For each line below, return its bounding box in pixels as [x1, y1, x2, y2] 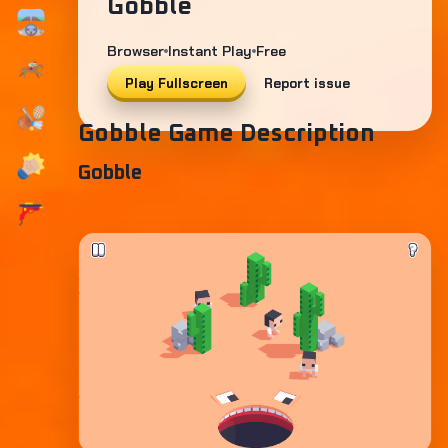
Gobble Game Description [78, 122, 375, 146]
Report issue [264, 75, 350, 92]
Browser [107, 42, 164, 60]
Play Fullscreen [125, 75, 228, 92]
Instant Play [168, 42, 252, 60]
